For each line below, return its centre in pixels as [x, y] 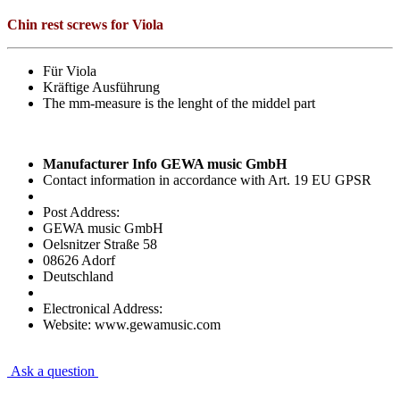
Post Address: [81, 212]
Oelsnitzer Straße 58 [100, 244]
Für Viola [70, 71]
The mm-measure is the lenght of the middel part [179, 103]
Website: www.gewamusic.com [132, 324]
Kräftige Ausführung [101, 87]
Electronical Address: [103, 308]
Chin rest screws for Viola [85, 24]
